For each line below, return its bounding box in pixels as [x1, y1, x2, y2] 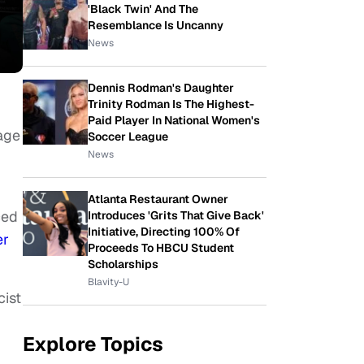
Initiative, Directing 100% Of [88, 224, 240, 239]
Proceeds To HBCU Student [88, 240, 234, 255]
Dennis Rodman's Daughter [88, 80, 234, 95]
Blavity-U [88, 275, 129, 288]
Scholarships [88, 257, 158, 271]
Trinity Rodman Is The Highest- [88, 97, 254, 111]
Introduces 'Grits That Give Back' [88, 208, 264, 223]
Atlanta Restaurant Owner [88, 192, 228, 206]
